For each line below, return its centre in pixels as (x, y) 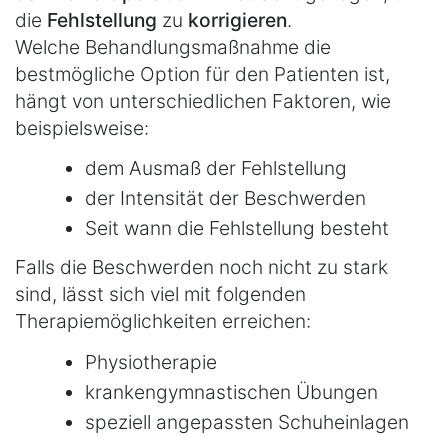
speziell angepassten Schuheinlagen (247, 421)
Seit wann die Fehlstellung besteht (237, 228)
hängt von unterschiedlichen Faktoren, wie (203, 100)
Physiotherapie (151, 361)
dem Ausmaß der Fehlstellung (216, 168)
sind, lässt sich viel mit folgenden (160, 294)
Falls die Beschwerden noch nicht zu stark (201, 267)
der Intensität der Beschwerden (225, 198)
